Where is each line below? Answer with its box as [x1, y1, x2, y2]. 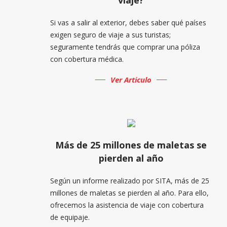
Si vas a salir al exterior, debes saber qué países [50, 17, 206, 27]
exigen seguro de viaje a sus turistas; [50, 29, 171, 40]
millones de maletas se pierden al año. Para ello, [50, 187, 209, 198]
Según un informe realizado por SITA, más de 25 [50, 175, 209, 185]
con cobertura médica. [50, 54, 124, 64]
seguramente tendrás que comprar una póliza [50, 42, 200, 52]
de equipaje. [50, 212, 90, 222]
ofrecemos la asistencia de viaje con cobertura [50, 200, 204, 210]
